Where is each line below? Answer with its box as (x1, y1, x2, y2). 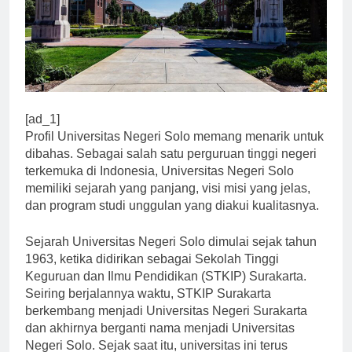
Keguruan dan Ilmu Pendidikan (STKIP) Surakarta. (25, 283, 306, 297)
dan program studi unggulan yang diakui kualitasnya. (25, 212, 319, 226)
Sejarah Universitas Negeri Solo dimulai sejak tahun (25, 248, 317, 262)
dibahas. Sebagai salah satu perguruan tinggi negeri (25, 160, 317, 174)
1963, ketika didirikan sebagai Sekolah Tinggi (25, 266, 279, 280)
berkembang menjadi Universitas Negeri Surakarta (25, 317, 307, 332)
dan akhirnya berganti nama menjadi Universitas (25, 335, 295, 349)
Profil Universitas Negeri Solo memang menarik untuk (25, 143, 324, 157)
